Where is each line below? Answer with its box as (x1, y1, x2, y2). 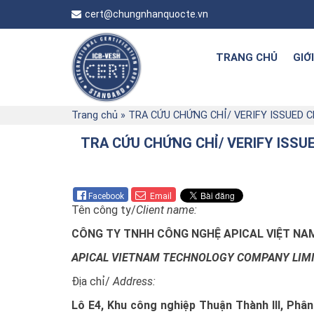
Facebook (88, 191, 124, 201)
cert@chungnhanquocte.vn (85, 8, 208, 20)
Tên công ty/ (71, 203, 136, 217)
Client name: (136, 203, 197, 217)
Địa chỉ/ (71, 274, 110, 288)
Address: (110, 274, 156, 288)
